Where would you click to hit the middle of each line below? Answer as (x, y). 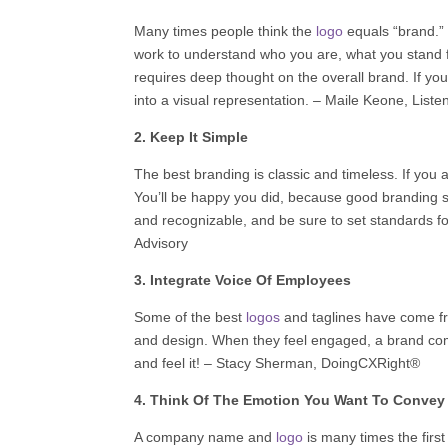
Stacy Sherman (265, 362)
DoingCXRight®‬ (371, 362)
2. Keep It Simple (191, 136)
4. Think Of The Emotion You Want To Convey (290, 399)
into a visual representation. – (228, 99)
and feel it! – (173, 362)
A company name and (205, 436)
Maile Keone (365, 99)
